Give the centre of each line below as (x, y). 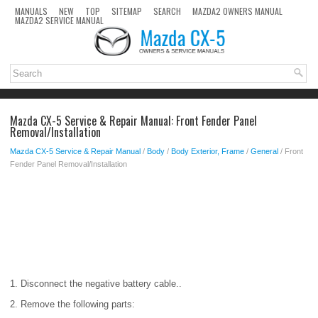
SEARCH (167, 11)
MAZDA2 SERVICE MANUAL (59, 20)
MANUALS (31, 11)
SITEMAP (127, 11)
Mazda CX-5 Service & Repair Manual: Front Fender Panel (133, 121)
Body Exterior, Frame (208, 152)
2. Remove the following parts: (72, 305)
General (264, 152)
